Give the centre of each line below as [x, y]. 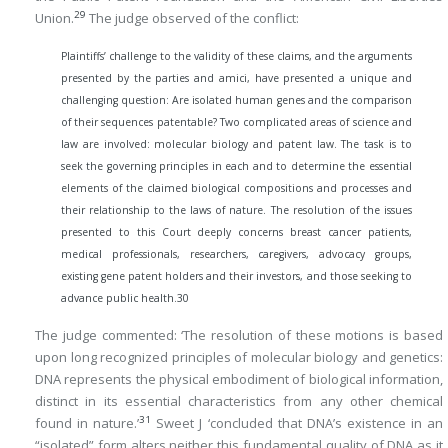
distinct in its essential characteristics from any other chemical [239, 401]
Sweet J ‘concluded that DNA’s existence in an [297, 423]
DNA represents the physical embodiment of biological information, [239, 379]
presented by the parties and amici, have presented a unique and [236, 77]
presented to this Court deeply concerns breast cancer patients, [236, 231]
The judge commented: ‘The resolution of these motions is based [239, 335]
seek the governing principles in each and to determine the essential [236, 165]
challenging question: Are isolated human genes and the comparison [236, 99]
